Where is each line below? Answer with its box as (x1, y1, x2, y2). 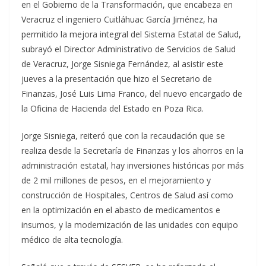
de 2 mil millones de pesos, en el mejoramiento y (21, 175, 211, 186)
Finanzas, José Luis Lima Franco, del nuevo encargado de (21, 88, 242, 100)
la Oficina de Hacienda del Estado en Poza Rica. (21, 103, 204, 115)
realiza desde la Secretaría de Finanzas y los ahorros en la (21, 145, 243, 157)
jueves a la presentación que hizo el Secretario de (21, 73, 212, 85)
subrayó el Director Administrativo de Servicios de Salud (21, 43, 236, 55)
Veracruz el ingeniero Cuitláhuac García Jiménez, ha (21, 14, 217, 26)
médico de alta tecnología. (21, 234, 123, 246)
